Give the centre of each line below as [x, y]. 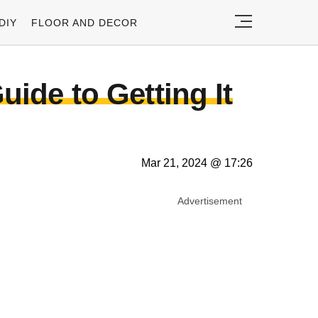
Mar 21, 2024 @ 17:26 [197, 163]
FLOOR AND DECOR [84, 22]
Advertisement [210, 201]
